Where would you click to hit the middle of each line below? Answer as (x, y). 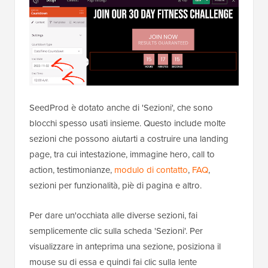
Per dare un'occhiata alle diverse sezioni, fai (113, 216)
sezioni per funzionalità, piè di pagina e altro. (115, 186)
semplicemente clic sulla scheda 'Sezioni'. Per (116, 231)
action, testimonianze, (72, 170)
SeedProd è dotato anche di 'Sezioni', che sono (121, 108)
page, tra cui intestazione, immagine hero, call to (122, 155)
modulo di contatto (151, 170)
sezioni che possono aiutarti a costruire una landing (129, 139)
